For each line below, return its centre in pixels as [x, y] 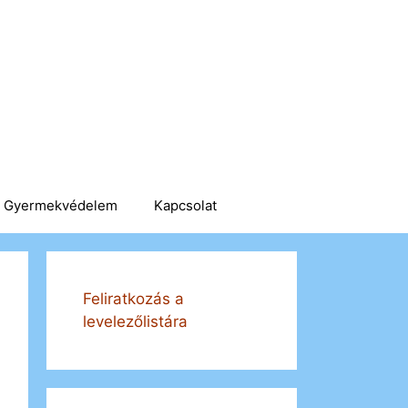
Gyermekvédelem [61, 205]
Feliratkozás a [133, 299]
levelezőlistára [135, 321]
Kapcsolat [185, 205]
